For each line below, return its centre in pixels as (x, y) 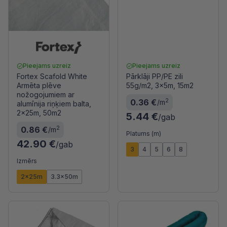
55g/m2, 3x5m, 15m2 (160, 85)
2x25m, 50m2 (39, 113)
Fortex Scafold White (52, 76)
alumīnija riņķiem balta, (54, 104)
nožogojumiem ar (46, 94)
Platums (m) (144, 134)
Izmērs (27, 161)
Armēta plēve (39, 85)
